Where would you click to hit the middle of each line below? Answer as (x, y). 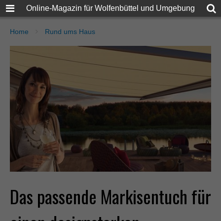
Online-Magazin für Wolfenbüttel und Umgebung (110, 8)
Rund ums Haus (70, 32)
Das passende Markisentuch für (110, 196)
